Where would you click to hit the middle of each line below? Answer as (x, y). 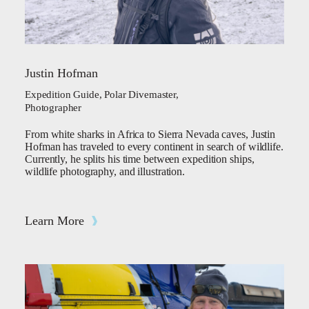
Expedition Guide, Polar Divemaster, (102, 94)
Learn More (54, 221)
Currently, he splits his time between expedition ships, (140, 159)
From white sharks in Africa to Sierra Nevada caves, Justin (150, 134)
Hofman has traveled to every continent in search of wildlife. (154, 147)
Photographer (53, 108)
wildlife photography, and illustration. (105, 171)
